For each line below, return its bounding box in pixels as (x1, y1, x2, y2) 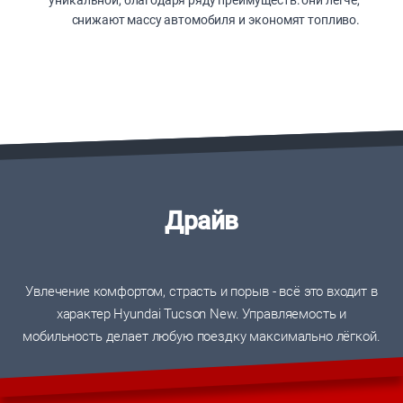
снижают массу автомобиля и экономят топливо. (71, 13, 360, 28)
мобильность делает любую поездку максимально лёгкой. (22, 328, 381, 345)
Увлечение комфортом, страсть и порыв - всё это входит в (25, 283, 378, 300)
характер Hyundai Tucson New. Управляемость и (56, 306, 347, 323)
